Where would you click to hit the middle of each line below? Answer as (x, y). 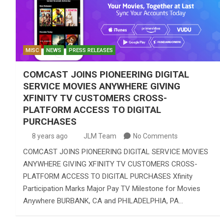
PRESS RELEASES (91, 50)
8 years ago (50, 136)
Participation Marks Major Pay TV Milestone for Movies (112, 188)
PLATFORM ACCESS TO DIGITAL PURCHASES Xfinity (108, 176)
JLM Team (100, 136)
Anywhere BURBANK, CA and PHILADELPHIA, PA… (103, 201)
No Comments (155, 136)
